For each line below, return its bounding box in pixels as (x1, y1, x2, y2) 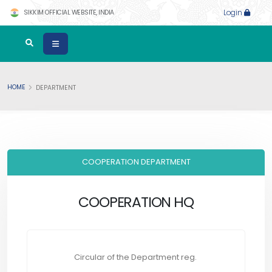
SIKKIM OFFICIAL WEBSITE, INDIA (22, 7, 114, 17)
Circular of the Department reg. (73, 251, 199, 263)
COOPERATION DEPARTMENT (81, 156, 191, 168)
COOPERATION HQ (78, 192, 194, 212)
